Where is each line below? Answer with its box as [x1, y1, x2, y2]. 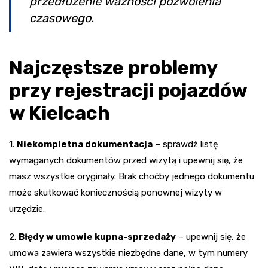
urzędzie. [9, 203, 45, 215]
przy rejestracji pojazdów [9, 79, 247, 102]
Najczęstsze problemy [9, 56, 217, 80]
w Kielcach [9, 102, 110, 125]
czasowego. [29, 11, 94, 26]
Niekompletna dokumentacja [17, 139, 153, 150]
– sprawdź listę [153, 139, 218, 150]
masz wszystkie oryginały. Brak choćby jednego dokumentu [9, 171, 254, 182]
